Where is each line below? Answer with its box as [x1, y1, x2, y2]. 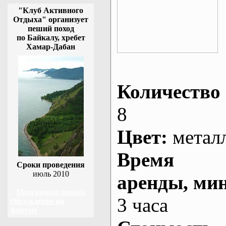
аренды [117, 172, 183, 193]
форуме [10, 206, 37, 214]
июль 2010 [32, 169, 69, 178]
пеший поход [27, 24, 74, 33]
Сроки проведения [17, 160, 85, 169]
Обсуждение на [10, 197, 65, 205]
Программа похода [17, 188, 85, 196]
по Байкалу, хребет [16, 33, 85, 42]
